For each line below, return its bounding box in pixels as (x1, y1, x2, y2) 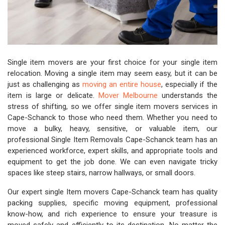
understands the (157, 91, 217, 100)
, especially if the (161, 80, 217, 89)
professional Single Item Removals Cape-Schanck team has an (8, 135, 217, 144)
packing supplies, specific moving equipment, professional (8, 198, 217, 207)
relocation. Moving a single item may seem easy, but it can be (8, 69, 217, 78)
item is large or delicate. (8, 91, 98, 100)
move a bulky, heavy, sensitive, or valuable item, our (8, 124, 217, 133)
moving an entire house (82, 80, 161, 89)
